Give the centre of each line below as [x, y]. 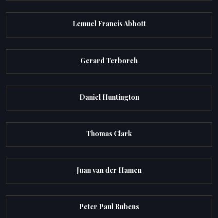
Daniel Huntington [109, 97]
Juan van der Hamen [109, 170]
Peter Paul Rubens [109, 207]
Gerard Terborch [109, 60]
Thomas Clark [109, 133]
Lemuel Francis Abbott [109, 24]
